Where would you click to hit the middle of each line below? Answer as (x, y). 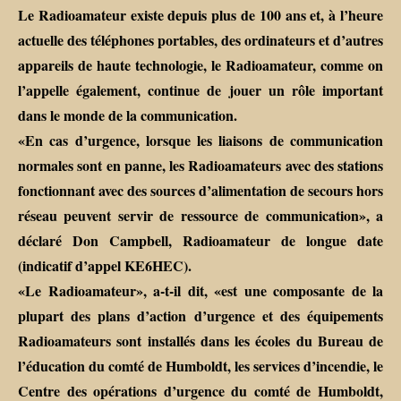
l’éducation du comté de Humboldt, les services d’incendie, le (200, 366)
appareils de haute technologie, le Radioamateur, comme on (200, 65)
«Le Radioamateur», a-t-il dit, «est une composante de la (200, 291)
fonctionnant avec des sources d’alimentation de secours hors (200, 191)
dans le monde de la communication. (128, 115)
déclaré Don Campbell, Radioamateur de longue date (200, 241)
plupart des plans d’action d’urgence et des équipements (200, 316)
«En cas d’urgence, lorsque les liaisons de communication (200, 141)
